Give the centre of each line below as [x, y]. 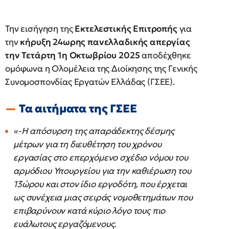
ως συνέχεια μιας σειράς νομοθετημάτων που [103, 198]
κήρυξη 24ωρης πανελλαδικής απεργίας [105, 42]
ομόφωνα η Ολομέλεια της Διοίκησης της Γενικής [101, 69]
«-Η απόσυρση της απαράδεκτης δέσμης [94, 131]
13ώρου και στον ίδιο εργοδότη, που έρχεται [100, 184]
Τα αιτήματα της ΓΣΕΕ [78, 109]
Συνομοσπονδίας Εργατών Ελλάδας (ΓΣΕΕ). [90, 82]
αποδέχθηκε [165, 55]
